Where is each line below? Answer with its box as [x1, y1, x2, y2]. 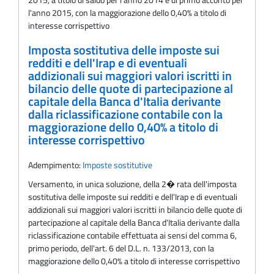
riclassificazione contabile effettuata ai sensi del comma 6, [28, 229, 237, 242]
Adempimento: [28, 158, 83, 172]
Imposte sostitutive [83, 158, 152, 172]
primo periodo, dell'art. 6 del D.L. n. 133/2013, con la [28, 242, 214, 255]
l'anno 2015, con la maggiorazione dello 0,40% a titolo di [28, 6, 226, 20]
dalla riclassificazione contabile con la [28, 105, 223, 124]
